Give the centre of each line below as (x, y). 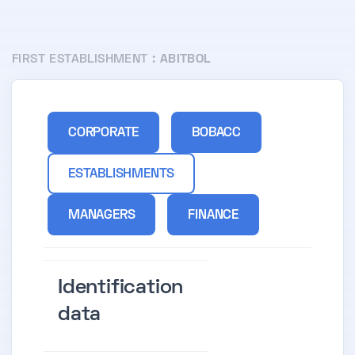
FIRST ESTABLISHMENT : (86, 60)
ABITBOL (185, 60)
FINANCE (214, 216)
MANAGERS (102, 216)
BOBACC (217, 134)
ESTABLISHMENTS (122, 175)
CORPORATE (104, 134)
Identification (121, 288)
